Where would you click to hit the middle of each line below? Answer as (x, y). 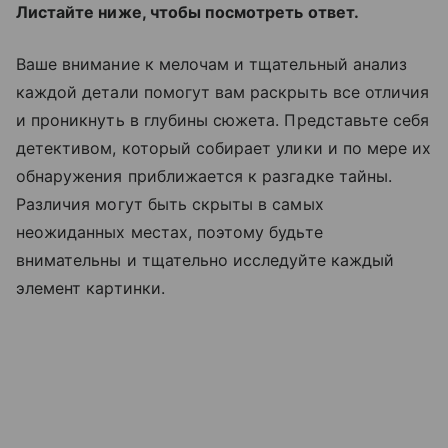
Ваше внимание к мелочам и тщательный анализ (212, 64)
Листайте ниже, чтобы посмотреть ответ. (187, 12)
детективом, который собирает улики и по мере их (224, 148)
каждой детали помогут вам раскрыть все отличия (223, 92)
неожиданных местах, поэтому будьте (169, 232)
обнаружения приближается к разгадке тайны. (204, 176)
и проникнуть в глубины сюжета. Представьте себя (223, 120)
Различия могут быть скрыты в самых (170, 204)
